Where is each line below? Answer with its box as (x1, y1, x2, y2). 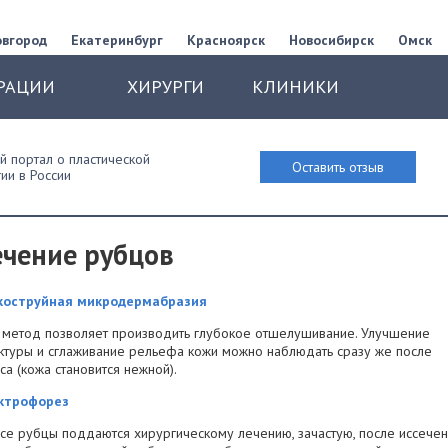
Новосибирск (289, 31, 374, 49)
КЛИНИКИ (252, 75, 339, 98)
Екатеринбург (71, 31, 163, 49)
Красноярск (187, 31, 265, 49)
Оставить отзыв (292, 158, 384, 176)
